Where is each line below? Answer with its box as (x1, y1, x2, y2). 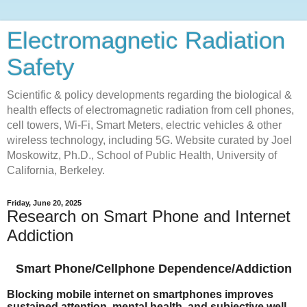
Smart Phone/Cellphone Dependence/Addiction (15, 261, 292, 275)
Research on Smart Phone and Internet (7, 207, 291, 225)
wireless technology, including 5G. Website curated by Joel (7, 134, 292, 146)
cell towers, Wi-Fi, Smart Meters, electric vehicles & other (7, 119, 282, 131)
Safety (7, 54, 75, 80)
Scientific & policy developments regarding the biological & (7, 89, 292, 101)
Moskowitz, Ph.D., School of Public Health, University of (7, 149, 277, 161)
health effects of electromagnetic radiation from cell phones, (7, 104, 294, 116)
